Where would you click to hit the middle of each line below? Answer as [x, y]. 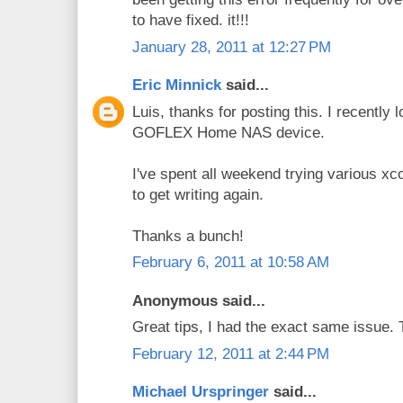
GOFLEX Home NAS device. [228, 132]
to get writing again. [198, 194]
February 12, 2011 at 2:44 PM [231, 354]
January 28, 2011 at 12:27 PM [232, 47]
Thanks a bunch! [188, 236]
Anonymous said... [199, 300]
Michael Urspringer [201, 392]
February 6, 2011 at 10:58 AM [231, 263]
